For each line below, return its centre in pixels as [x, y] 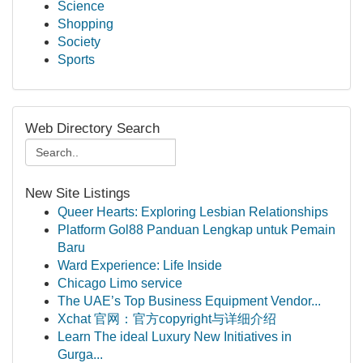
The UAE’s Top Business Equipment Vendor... [189, 301]
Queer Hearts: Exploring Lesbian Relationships [193, 212]
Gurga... [80, 354]
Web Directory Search [92, 128]
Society [79, 42]
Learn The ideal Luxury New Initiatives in [175, 337]
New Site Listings [78, 193]
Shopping [85, 24]
